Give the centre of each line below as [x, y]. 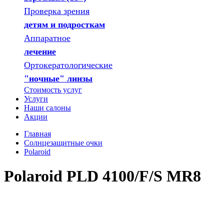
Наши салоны [47, 108]
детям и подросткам [64, 24]
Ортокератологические [68, 65]
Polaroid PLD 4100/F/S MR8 [102, 176]
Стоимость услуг [53, 90]
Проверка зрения [57, 11]
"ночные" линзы [58, 78]
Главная [37, 134]
